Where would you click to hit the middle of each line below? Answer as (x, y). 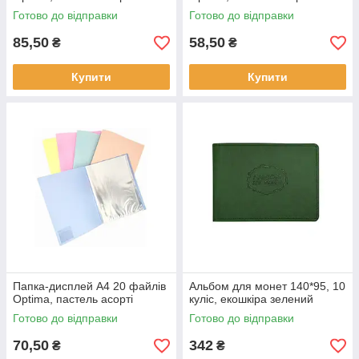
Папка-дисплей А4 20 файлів (89, 286)
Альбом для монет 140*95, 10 (267, 286)
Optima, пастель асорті (73, 299)
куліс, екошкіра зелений (251, 299)
